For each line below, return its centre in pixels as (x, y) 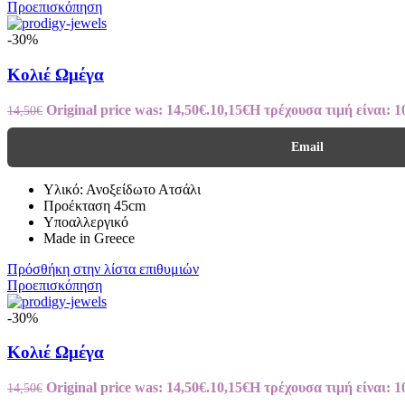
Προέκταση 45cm (94, 205)
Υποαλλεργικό (86, 221)
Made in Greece (89, 238)
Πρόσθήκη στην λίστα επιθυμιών (103, 268)
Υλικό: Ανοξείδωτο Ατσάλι (122, 189)
